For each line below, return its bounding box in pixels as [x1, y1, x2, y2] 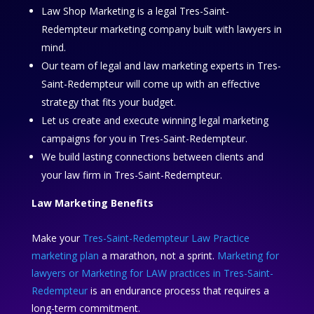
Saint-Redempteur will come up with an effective [41, 77, 260, 91]
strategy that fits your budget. [41, 95, 176, 109]
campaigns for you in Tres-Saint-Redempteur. [41, 132, 247, 146]
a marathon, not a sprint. [98, 249, 217, 263]
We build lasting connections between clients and [41, 150, 264, 164]
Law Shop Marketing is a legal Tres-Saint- [41, 4, 229, 18]
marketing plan [31, 249, 99, 263]
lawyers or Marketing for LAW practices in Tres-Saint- [31, 266, 273, 280]
